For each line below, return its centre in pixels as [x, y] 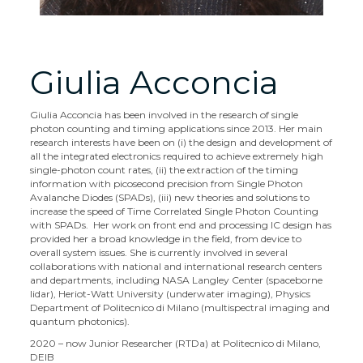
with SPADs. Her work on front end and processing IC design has [181, 225]
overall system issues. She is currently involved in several [159, 252]
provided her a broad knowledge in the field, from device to [166, 239]
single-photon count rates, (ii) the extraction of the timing [164, 170]
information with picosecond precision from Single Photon [167, 184]
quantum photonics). [80, 321]
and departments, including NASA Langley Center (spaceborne [177, 280]
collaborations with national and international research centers [176, 266]
